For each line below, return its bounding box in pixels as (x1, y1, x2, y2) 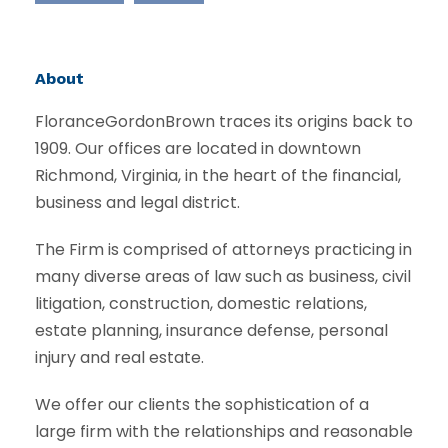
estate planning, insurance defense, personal (35, 318, 388, 342)
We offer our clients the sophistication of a (35, 392, 369, 416)
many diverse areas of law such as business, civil (35, 264, 411, 288)
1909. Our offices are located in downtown (35, 136, 361, 160)
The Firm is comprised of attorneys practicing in (35, 237, 412, 261)
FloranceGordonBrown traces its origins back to (35, 109, 413, 133)
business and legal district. (35, 190, 240, 214)
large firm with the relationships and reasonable (35, 419, 413, 443)
